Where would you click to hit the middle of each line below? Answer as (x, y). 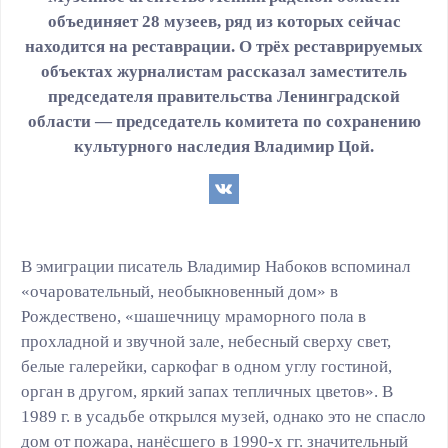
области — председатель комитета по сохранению (224, 121)
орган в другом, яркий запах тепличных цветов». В (207, 391)
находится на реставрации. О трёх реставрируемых (224, 46)
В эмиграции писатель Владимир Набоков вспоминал (215, 266)
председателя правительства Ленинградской (224, 96)
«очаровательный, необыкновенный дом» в (179, 291)
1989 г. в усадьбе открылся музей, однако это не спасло (223, 416)
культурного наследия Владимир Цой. (224, 146)
